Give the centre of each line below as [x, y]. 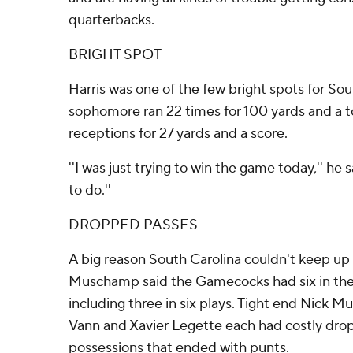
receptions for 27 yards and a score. [178, 134]
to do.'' [90, 190]
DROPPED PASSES [133, 225]
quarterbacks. [111, 20]
